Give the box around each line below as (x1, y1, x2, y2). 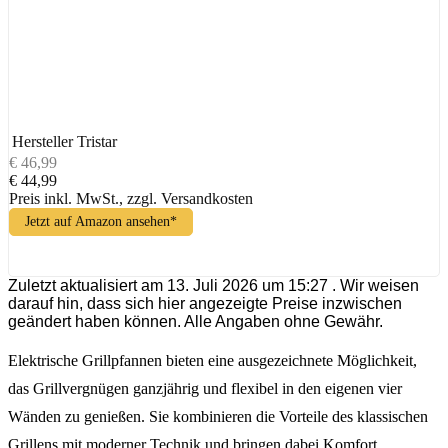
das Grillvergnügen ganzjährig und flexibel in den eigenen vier (8, 379, 402, 397)
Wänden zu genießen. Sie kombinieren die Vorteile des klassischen (8, 407, 428, 425)
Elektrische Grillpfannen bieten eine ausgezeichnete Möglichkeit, (8, 351, 417, 369)
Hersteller (12, 132, 73, 150)
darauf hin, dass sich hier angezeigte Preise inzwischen (8, 294, 402, 312)
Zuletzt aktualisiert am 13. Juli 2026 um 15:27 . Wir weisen (8, 276, 419, 294)
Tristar (77, 132, 117, 150)
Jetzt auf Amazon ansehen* (25, 213, 177, 229)
